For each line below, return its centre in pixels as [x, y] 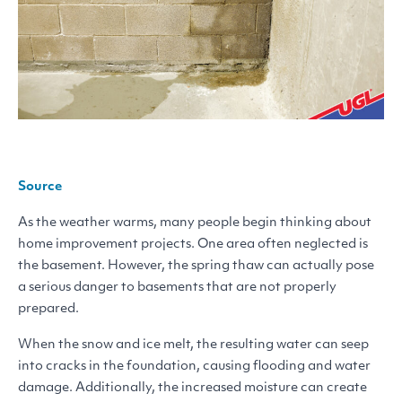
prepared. [50, 309]
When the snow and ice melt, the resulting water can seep [193, 345]
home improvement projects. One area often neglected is [193, 244]
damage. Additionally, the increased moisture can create [192, 388]
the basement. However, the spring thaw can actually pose [196, 266]
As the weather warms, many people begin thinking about [195, 223]
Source [40, 187]
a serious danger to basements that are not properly [177, 287]
